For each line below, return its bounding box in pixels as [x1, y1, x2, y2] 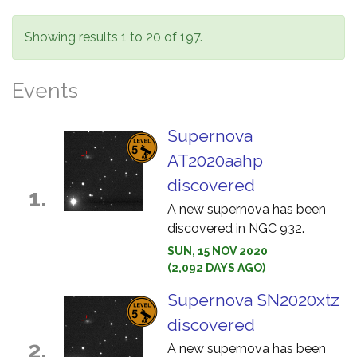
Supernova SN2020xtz [167, 290, 339, 310]
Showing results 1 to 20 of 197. [25, 29, 202, 45]
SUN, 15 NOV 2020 [167, 245, 268, 257]
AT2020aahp [167, 151, 263, 171]
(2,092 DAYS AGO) [167, 261, 265, 274]
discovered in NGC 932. [167, 221, 304, 236]
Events [12, 79, 78, 103]
